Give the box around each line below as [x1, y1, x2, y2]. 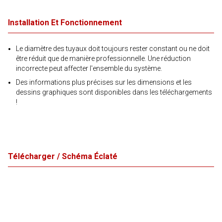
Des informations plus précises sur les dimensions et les [16, 78, 192, 86]
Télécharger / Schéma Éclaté [8, 152, 117, 161]
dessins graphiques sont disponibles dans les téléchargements [16, 88, 212, 96]
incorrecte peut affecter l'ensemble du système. [16, 64, 162, 72]
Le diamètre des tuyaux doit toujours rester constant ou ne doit [16, 45, 210, 53]
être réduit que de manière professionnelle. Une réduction [16, 55, 191, 62]
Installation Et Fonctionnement [8, 18, 122, 27]
